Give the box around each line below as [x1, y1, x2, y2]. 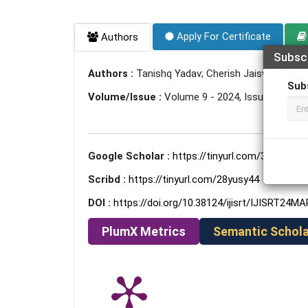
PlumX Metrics [102, 224, 186, 239]
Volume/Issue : [88, 91, 164, 103]
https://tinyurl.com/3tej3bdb [173, 150, 300, 162]
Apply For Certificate [174, 30, 271, 43]
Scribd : [88, 173, 129, 186]
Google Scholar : [88, 150, 173, 162]
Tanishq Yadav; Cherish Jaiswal [136, 67, 277, 80]
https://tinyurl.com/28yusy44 [129, 173, 259, 186]
